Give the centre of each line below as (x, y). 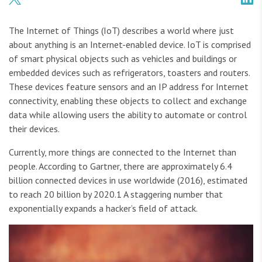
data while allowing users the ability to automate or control (128, 115)
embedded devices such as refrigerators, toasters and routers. (129, 73)
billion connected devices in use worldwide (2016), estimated (128, 180)
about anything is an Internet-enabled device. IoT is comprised (130, 45)
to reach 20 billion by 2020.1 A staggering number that (116, 194)
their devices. (34, 129)
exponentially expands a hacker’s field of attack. (103, 208)
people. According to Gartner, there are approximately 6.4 (120, 166)
